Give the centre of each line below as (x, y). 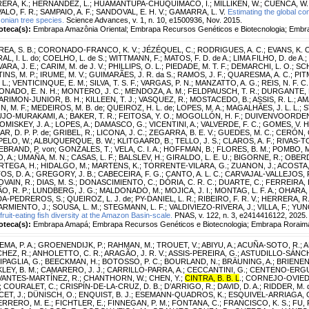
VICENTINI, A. (173, 124)
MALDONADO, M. (130, 190)
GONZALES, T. (84, 149)
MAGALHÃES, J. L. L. (263, 107)
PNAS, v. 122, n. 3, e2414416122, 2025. (240, 215)
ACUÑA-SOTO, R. (269, 245)
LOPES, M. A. (199, 107)
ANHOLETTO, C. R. (67, 253)
